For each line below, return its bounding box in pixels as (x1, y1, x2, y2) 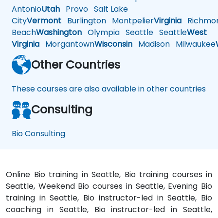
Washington (36, 27, 82, 38)
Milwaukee (170, 38, 216, 50)
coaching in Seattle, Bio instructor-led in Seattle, (6, 204, 212, 216)
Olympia (82, 27, 120, 38)
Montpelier (106, 15, 154, 27)
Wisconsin (94, 38, 132, 50)
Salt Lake (88, 3, 128, 15)
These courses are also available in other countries (12, 83, 206, 95)
